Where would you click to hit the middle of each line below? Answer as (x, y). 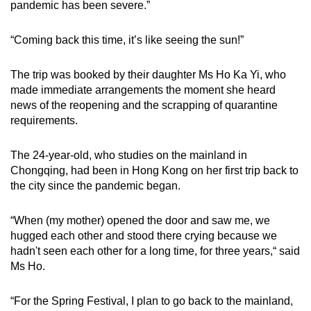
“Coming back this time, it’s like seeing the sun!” (127, 40)
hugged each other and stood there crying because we (144, 236)
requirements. (44, 121)
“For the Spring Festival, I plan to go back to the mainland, (152, 301)
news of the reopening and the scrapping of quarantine (144, 106)
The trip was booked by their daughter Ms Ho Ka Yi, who (148, 75)
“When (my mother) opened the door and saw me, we (140, 221)
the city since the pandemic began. (95, 186)
